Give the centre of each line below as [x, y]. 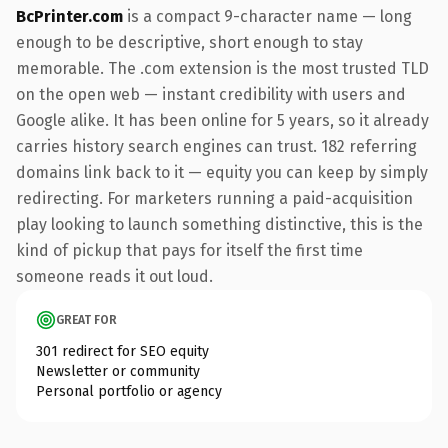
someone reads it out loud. [114, 276]
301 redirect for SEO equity [122, 351]
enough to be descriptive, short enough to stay [189, 42]
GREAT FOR [86, 319]
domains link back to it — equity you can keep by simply [222, 172]
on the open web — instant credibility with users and [211, 94]
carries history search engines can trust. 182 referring [216, 146]
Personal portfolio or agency [129, 391]
